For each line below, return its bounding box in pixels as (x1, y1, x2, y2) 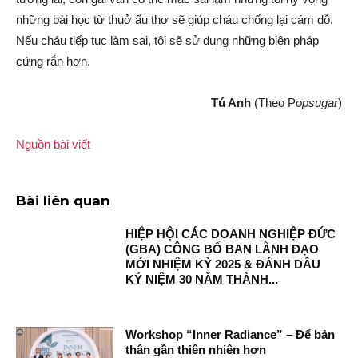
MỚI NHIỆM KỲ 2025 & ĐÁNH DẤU (125, 257, 321, 272)
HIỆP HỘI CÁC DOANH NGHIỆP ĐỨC (125, 227, 336, 241)
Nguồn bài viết (16, 137, 90, 152)
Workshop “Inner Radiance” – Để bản (125, 327, 336, 341)
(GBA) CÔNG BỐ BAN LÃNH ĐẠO (125, 242, 320, 257)
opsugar (296, 96, 338, 110)
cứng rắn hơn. (16, 54, 90, 69)
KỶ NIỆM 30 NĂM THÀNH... (125, 272, 279, 287)
